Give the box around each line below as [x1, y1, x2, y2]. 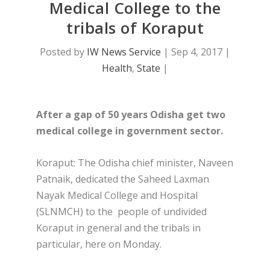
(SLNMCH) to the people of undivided [36, 204, 207, 218]
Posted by [40, 45, 87, 59]
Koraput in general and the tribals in [36, 221, 201, 234]
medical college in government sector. [36, 124, 223, 138]
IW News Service [87, 45, 161, 59]
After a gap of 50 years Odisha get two [36, 108, 225, 122]
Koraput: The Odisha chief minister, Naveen [36, 155, 233, 169]
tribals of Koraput [66, 17, 204, 39]
